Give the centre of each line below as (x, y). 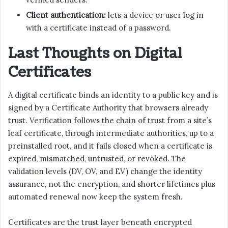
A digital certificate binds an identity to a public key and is (113, 95)
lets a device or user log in (155, 15)
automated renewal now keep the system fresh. (95, 197)
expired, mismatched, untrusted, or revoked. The (97, 159)
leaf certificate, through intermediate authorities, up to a (111, 133)
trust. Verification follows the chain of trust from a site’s (110, 121)
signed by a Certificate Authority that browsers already (108, 108)
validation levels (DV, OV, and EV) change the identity (105, 172)
